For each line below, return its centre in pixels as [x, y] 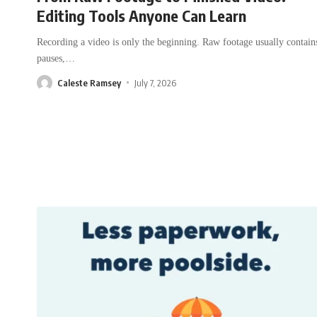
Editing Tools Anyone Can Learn [142, 15]
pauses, [51, 58]
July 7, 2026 [155, 82]
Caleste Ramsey [89, 82]
